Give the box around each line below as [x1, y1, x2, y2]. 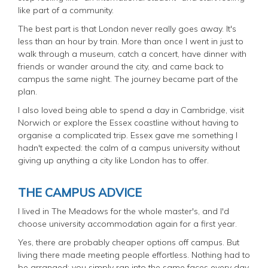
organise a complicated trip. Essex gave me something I [18, 129, 237, 141]
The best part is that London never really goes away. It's [18, 23, 236, 34]
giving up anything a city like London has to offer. [18, 154, 209, 166]
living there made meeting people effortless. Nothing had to [18, 249, 250, 260]
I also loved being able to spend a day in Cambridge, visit [18, 104, 244, 115]
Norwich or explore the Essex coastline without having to [18, 117, 239, 128]
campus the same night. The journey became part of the [18, 73, 238, 84]
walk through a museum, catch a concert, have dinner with [18, 48, 246, 59]
